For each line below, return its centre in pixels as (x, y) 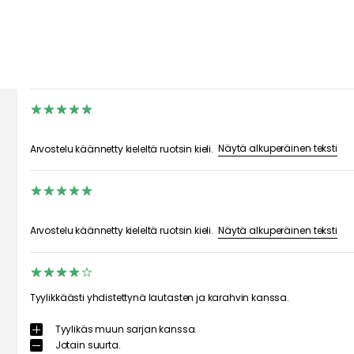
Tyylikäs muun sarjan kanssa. (126, 329)
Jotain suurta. (88, 345)
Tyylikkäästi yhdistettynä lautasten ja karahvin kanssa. (159, 297)
